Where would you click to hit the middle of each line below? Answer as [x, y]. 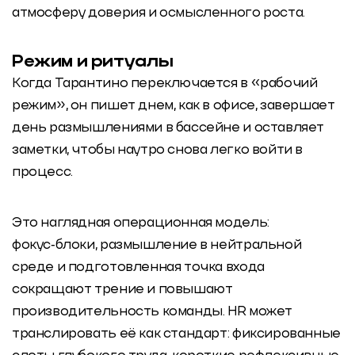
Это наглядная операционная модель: [141, 223]
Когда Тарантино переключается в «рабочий [165, 84]
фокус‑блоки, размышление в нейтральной [157, 245]
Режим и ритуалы [93, 63]
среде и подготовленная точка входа [138, 267]
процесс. [44, 173]
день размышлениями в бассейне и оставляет [168, 128]
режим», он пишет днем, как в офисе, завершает [174, 106]
